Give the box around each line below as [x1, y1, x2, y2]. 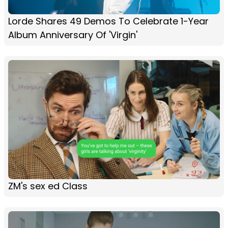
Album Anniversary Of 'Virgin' [8, 28, 137, 41]
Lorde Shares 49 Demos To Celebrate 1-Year [8, 14, 209, 27]
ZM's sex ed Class [8, 179, 88, 192]
